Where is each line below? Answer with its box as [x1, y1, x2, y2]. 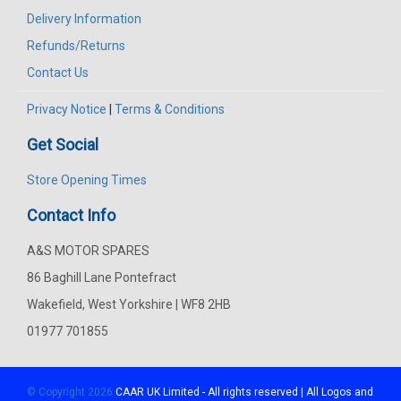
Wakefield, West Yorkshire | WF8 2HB [27, 297, 231, 312]
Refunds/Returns [27, 38, 125, 54]
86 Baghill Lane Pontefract [27, 270, 176, 286]
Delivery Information [27, 12, 141, 27]
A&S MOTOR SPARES [27, 243, 149, 259]
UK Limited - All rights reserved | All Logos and [144, 386, 373, 399]
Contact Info [27, 206, 115, 226]
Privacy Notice [27, 102, 107, 117]
